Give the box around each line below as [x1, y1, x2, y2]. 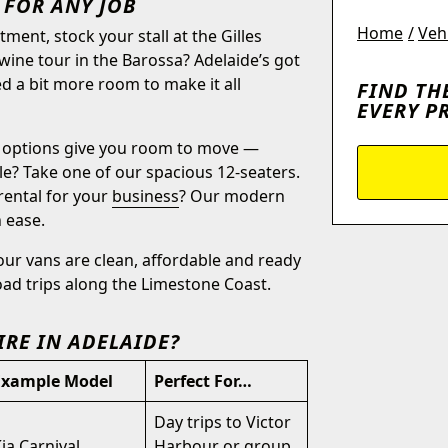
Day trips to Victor [154, 411, 291, 433]
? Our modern [179, 185, 285, 207]
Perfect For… [154, 370, 252, 392]
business [112, 185, 179, 207]
